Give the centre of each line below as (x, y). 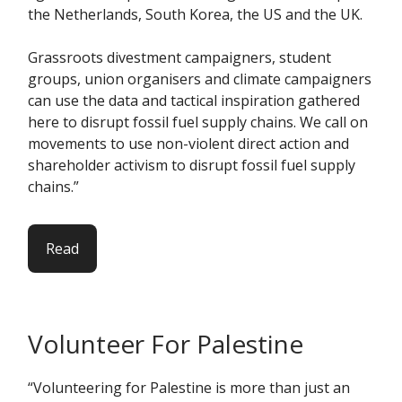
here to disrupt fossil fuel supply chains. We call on (198, 122)
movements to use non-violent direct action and (188, 144)
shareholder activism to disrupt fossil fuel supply (192, 166)
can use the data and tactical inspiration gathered (194, 101)
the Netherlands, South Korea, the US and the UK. (195, 15)
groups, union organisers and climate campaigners (200, 79)
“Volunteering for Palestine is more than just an (189, 388)
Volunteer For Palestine (166, 344)
